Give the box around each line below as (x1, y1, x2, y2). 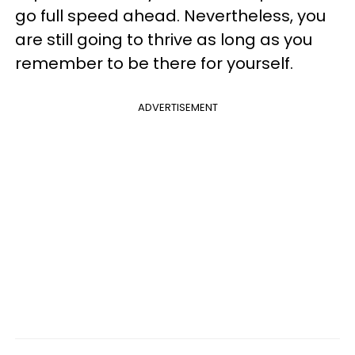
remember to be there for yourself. (15, 52, 293, 74)
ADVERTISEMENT (137, 99, 218, 115)
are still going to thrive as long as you (15, 28, 312, 51)
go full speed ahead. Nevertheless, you (15, 4, 326, 27)
